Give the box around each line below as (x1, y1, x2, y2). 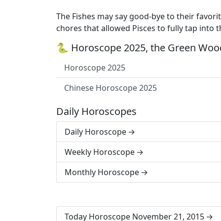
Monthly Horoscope (65, 167, 139, 178)
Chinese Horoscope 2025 (64, 82, 157, 93)
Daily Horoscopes (56, 105, 137, 118)
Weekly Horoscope (65, 147, 135, 157)
